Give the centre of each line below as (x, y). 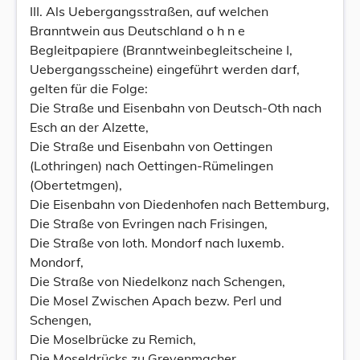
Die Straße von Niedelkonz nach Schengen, (157, 281)
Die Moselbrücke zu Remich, (113, 339)
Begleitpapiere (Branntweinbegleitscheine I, (161, 50)
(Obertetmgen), (76, 185)
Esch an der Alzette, (89, 127)
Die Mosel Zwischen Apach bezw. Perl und (156, 301)
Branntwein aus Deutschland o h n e (137, 31)
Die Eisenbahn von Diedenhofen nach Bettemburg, (180, 204)
